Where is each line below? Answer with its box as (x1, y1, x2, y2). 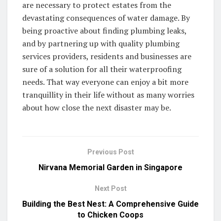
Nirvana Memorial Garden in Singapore (38, 162, 183, 172)
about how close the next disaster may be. (22, 102, 171, 113)
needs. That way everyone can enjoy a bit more (22, 76, 188, 87)
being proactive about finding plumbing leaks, (22, 25, 186, 36)
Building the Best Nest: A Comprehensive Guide (22, 199, 199, 209)
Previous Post (87, 147, 134, 156)
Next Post (94, 184, 127, 192)
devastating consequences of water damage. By (22, 12, 190, 23)
